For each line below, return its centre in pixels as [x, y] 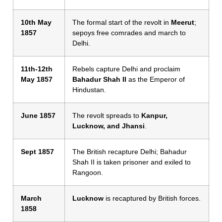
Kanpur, [154, 115]
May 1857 [37, 79]
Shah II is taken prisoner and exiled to [132, 162]
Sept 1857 [37, 151]
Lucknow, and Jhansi [109, 126]
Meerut [183, 22]
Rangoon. [88, 172]
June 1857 [38, 115]
